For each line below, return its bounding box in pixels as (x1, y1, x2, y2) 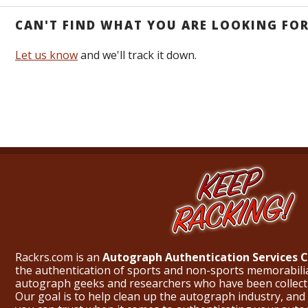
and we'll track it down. (78, 47, 197, 63)
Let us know (15, 47, 78, 63)
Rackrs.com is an (15, 250, 102, 265)
